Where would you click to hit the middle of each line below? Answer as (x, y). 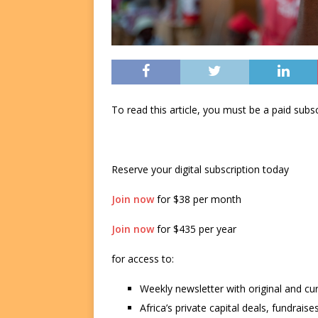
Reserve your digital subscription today (200, 170)
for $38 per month (198, 199)
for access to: (143, 259)
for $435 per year (195, 229)
